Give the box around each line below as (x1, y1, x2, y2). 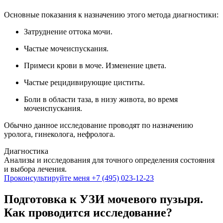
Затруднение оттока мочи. (24, 27, 112, 36)
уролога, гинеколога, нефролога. (4, 129, 115, 138)
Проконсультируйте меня (4, 173, 92, 182)
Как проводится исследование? (4, 206, 172, 219)
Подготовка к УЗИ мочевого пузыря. (4, 192, 203, 206)
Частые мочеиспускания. (24, 44, 109, 53)
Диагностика (4, 146, 48, 155)
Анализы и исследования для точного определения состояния (4, 155, 215, 164)
